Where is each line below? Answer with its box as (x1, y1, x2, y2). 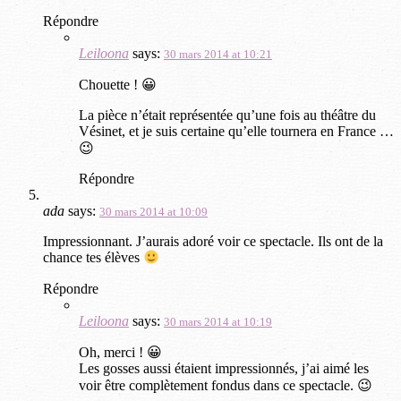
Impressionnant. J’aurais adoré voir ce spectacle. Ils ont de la (43, 234, 383, 250)
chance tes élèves (43, 250, 143, 266)
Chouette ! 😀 (79, 77, 157, 93)
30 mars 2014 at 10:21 (164, 47, 272, 62)
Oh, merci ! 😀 (79, 344, 162, 360)
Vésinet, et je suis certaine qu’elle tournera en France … (79, 124, 394, 140)
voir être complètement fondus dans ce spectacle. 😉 (79, 377, 372, 393)
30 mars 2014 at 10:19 (164, 314, 272, 328)
